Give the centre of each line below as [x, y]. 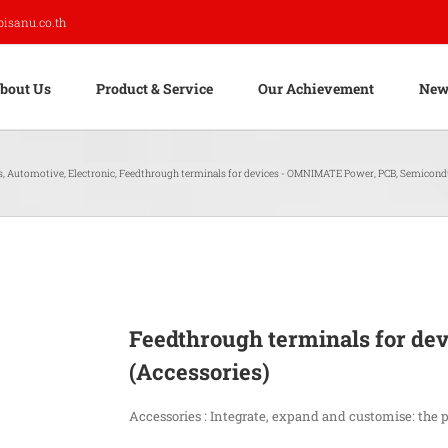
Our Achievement [316, 88]
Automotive [35, 173]
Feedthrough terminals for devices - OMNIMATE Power [246, 173]
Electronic [91, 173]
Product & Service [154, 88]
